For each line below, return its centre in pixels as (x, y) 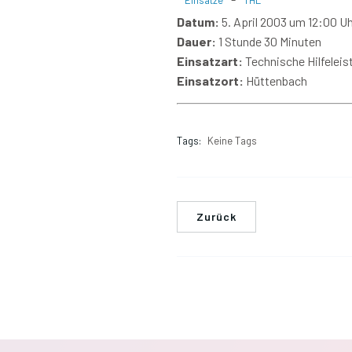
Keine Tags (232, 141)
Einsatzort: (210, 81)
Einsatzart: (210, 61)
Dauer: (196, 41)
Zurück (216, 216)
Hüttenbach (275, 81)
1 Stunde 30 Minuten (269, 41)
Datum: (198, 22)
